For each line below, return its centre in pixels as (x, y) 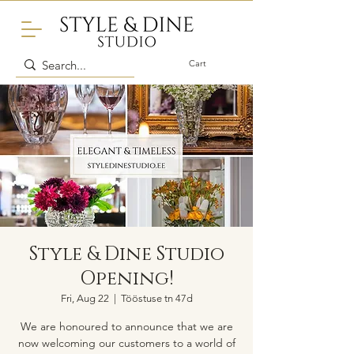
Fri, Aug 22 (85, 298)
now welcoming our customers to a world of (126, 343)
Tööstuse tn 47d (156, 298)
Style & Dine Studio (126, 254)
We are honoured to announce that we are (126, 326)
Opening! (126, 279)
